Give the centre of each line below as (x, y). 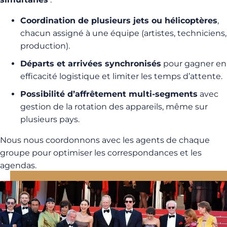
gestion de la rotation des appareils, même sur (114, 106)
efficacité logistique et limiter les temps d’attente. (121, 76)
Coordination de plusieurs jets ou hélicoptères (119, 20)
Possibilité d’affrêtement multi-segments (109, 94)
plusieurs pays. (50, 119)
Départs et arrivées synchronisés (91, 63)
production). (45, 46)
